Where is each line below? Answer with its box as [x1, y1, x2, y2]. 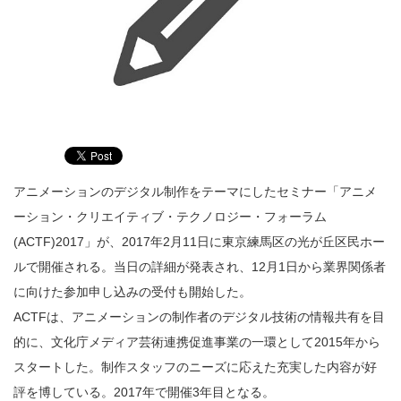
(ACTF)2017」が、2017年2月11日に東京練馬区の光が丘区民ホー [13, 234, 385, 249]
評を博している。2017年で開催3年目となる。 [13, 384, 275, 399]
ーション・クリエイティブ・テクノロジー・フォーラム [13, 209, 327, 224]
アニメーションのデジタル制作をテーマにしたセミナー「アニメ [13, 183, 377, 199]
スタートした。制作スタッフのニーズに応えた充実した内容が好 [13, 359, 377, 374]
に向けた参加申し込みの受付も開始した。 [13, 284, 252, 299]
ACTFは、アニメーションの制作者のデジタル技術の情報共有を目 [13, 309, 385, 324]
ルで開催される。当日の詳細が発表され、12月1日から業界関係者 [13, 259, 386, 274]
